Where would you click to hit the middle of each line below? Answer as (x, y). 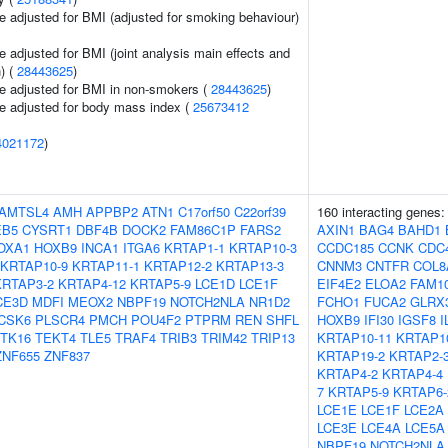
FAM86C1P (203, 229)
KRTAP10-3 (263, 247)
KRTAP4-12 (92, 283)
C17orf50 (204, 211)
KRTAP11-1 (106, 265)
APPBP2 (112, 211)
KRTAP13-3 (250, 265)
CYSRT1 (47, 229)
